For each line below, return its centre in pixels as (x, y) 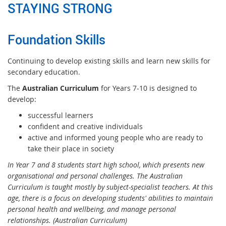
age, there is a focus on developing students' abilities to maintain (110, 198)
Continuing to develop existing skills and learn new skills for (109, 61)
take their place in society (71, 149)
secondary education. (45, 72)
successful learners (61, 116)
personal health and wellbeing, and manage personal (92, 209)
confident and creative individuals (85, 127)
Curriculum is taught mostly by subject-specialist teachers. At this (110, 187)
